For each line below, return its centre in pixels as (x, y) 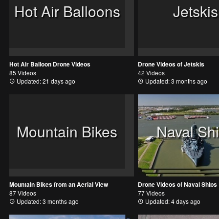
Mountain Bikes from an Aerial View (59, 185)
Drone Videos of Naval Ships (177, 185)
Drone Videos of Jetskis (171, 64)
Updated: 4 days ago (172, 201)
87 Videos (23, 193)
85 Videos (23, 73)
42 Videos (151, 73)
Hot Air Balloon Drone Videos (50, 64)
